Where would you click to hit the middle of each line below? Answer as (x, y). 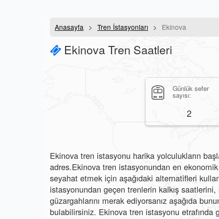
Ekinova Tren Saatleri (117, 49)
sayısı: (182, 95)
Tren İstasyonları (123, 27)
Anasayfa (69, 27)
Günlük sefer (191, 88)
